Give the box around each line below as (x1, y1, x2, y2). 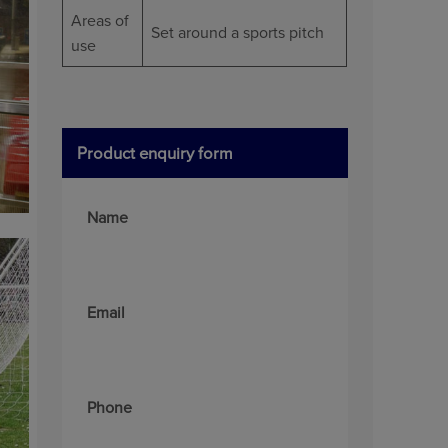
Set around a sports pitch (150, 20, 324, 43)
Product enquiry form (76, 140, 233, 164)
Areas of (70, 8, 129, 31)
